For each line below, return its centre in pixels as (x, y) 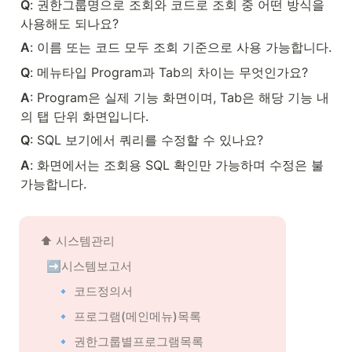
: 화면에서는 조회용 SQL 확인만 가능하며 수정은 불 (177, 165)
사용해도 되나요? (70, 24)
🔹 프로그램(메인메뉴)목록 (128, 316)
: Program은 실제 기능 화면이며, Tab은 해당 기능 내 (180, 97)
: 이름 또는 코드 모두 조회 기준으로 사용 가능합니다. (181, 47)
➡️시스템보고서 (89, 266)
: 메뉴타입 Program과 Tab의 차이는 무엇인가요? (169, 72)
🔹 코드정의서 (94, 291)
